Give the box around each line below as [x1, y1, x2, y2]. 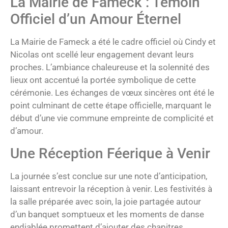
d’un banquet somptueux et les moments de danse [10, 209, 204, 219]
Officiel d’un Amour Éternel [10, 11, 181, 28]
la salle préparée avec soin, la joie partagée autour [10, 196, 201, 207]
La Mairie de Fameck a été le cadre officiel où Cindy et [10, 37, 216, 47]
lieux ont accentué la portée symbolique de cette [10, 75, 196, 85]
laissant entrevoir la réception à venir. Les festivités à [10, 183, 212, 194]
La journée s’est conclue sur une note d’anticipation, [10, 170, 207, 181]
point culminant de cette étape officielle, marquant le [10, 100, 211, 111]
